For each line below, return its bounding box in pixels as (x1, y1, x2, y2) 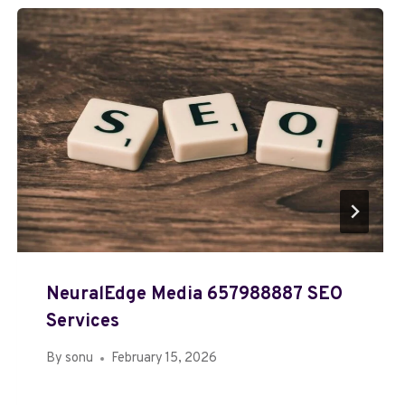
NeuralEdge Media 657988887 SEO (45, 282, 343, 306)
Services (45, 309, 119, 334)
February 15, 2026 (110, 350, 217, 368)
